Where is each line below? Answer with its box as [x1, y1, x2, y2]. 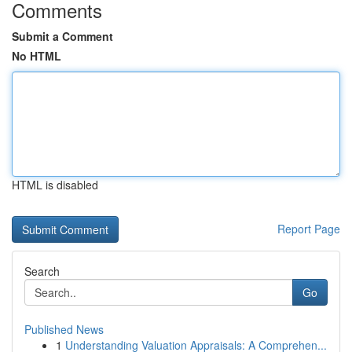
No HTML [12, 48, 61, 64]
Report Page [277, 221, 340, 236]
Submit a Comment [12, 28, 113, 44]
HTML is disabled [12, 177, 98, 192]
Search [24, 263, 60, 279]
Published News [24, 321, 104, 337]
